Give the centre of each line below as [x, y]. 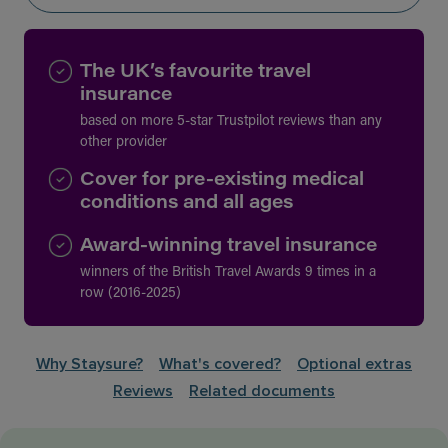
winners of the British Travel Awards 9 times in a [228, 271]
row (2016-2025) [130, 292]
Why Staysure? [89, 364]
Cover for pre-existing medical [222, 178]
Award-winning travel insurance [228, 244]
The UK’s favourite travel [195, 70]
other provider [123, 141]
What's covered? [220, 364]
